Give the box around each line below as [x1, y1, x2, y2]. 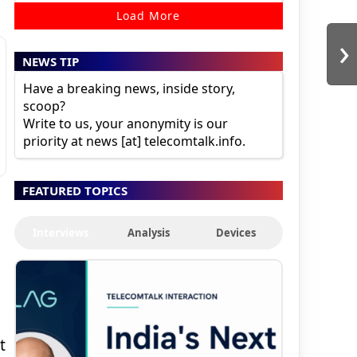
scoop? [22, 97, 65, 116]
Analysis [127, 226, 170, 241]
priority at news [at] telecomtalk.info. [22, 132, 245, 151]
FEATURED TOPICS [22, 182, 127, 199]
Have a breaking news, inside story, [22, 80, 235, 98]
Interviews [33, 226, 89, 241]
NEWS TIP [22, 53, 79, 70]
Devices [216, 226, 257, 241]
